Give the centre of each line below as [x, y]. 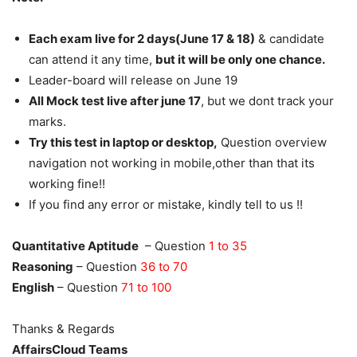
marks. [47, 121]
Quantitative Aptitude [75, 245]
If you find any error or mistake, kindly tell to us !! [166, 204]
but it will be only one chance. [240, 59]
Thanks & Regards [63, 328]
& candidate [290, 38]
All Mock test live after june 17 [115, 100]
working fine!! [67, 183]
